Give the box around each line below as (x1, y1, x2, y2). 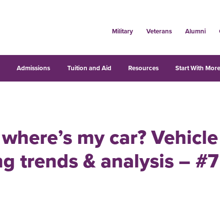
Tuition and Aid (67, 63, 111, 73)
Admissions (17, 63, 51, 73)
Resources (128, 63, 159, 73)
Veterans (146, 27, 172, 36)
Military (111, 27, 133, 36)
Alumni (185, 27, 206, 36)
